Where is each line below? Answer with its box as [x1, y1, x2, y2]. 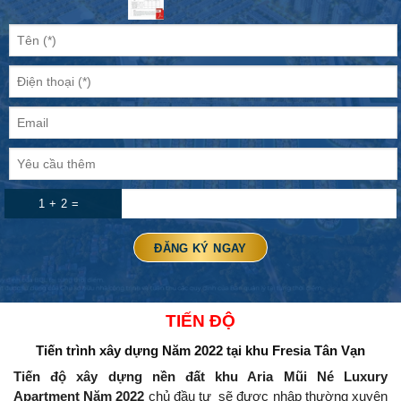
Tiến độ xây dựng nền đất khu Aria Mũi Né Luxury [13, 368, 388, 384]
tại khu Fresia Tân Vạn [223, 343, 365, 359]
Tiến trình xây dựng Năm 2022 [36, 343, 223, 359]
